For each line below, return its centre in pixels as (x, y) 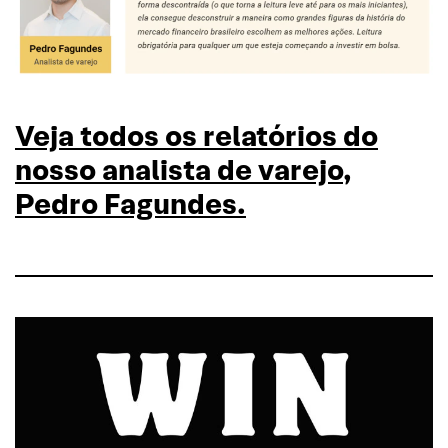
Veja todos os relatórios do (196, 136)
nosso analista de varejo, (183, 170)
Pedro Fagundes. (130, 204)
